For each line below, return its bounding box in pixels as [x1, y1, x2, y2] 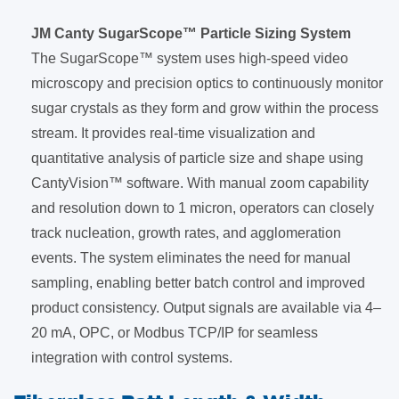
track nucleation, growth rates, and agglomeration [31, 225, 341, 240]
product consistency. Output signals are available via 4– [31, 300, 381, 315]
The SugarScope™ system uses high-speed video [31, 51, 348, 66]
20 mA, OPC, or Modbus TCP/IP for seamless [31, 325, 318, 340]
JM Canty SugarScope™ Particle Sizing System [31, 26, 351, 41]
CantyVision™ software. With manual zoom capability [31, 175, 369, 191]
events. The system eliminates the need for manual [31, 250, 351, 265]
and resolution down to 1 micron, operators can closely [31, 200, 374, 216]
